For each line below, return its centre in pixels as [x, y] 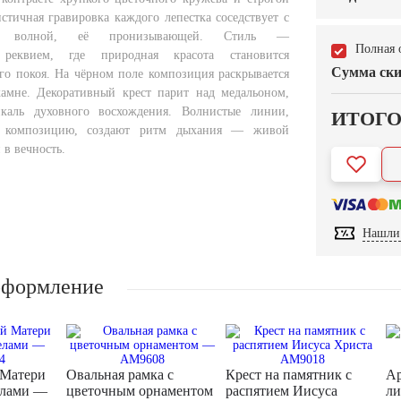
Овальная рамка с [119, 375]
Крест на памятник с [289, 375]
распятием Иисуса [282, 391]
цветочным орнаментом [139, 391]
